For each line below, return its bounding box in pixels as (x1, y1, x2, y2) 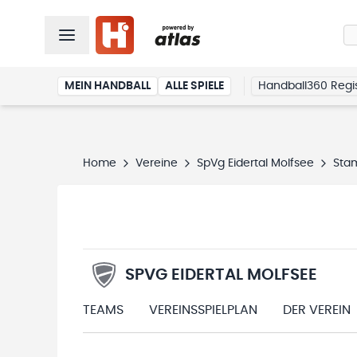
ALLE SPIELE (165, 80, 224, 92)
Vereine (135, 158, 178, 169)
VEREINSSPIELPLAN (149, 304, 257, 316)
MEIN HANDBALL (65, 80, 151, 92)
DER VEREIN (283, 304, 351, 316)
